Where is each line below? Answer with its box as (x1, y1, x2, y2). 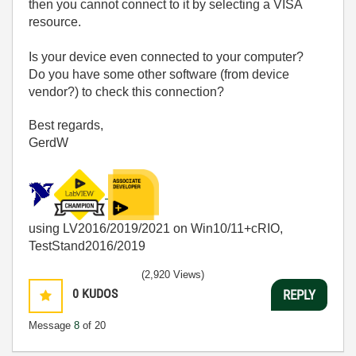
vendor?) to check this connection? (29, 85, 224, 99)
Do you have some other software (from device (29, 68, 289, 81)
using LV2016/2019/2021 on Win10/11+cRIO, (29, 222, 283, 235)
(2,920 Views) (141, 269, 204, 281)
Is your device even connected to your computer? (29, 50, 304, 64)
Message (29, 319, 74, 331)
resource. (29, 15, 81, 29)
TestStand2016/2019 (29, 239, 145, 253)
